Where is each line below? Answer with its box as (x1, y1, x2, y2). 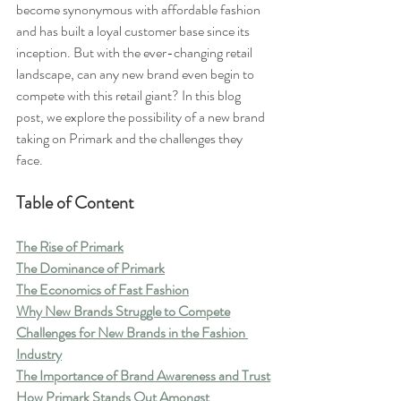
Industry (16, 344, 62, 364)
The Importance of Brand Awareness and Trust (16, 365, 270, 386)
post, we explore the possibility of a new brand (16, 107, 268, 127)
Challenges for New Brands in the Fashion (16, 322, 248, 343)
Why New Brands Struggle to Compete (16, 301, 230, 321)
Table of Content (16, 190, 134, 216)
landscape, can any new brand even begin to (16, 64, 257, 84)
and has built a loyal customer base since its (16, 21, 252, 41)
